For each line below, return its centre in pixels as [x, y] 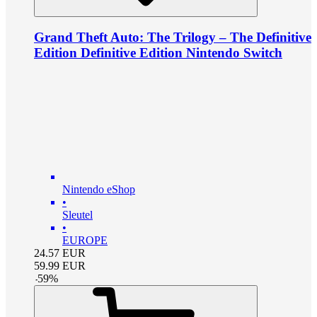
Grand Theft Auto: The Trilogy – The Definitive [173, 38]
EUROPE [85, 241]
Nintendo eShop [99, 190]
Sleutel [77, 215]
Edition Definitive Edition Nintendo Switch [158, 53]
